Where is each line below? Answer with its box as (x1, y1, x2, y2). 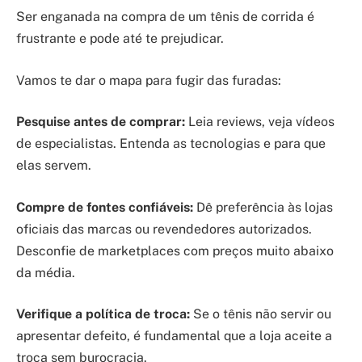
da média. (16, 264, 75, 280)
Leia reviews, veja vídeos (185, 114, 335, 130)
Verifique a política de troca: (16, 306, 190, 322)
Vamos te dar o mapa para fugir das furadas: (16, 72, 281, 88)
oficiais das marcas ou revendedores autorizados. (16, 221, 312, 237)
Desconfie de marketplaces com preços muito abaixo (16, 242, 334, 259)
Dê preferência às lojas (193, 199, 333, 215)
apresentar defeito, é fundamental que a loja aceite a (16, 328, 332, 344)
